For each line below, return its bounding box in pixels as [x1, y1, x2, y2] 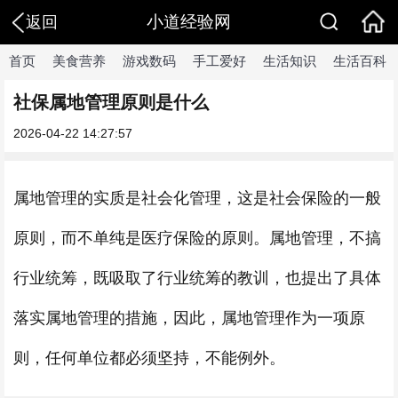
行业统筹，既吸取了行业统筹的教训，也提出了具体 [13, 269, 381, 287]
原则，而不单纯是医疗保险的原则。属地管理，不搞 [13, 229, 381, 247]
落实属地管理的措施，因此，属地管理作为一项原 [13, 309, 365, 327]
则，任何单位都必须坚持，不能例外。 [13, 349, 285, 367]
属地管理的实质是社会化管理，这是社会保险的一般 [13, 189, 381, 207]
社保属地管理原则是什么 [13, 92, 209, 112]
